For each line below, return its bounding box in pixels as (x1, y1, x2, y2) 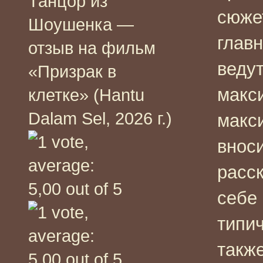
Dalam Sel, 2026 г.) (28, 109, 172, 128)
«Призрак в (28, 62, 116, 81)
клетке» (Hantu (28, 85, 144, 104)
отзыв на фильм (28, 38, 156, 58)
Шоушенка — (28, 15, 134, 34)
